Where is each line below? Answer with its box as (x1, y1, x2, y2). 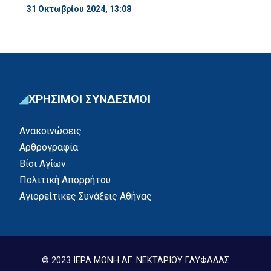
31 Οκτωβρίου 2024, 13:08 (27, 4, 131, 14)
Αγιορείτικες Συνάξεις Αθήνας (19, 190, 152, 202)
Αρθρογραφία (19, 141, 78, 153)
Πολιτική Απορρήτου (19, 174, 111, 186)
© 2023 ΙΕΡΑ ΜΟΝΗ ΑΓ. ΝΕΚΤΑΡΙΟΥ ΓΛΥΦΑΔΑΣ (41, 255, 230, 266)
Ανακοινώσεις (19, 125, 82, 137)
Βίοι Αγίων (19, 157, 66, 169)
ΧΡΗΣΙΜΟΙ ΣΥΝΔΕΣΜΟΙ (28, 91, 151, 106)
